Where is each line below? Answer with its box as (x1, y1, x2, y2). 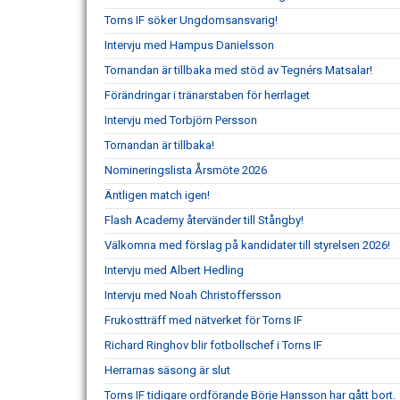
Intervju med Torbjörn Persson (104, 113, 257, 127)
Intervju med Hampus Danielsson (104, 38, 274, 52)
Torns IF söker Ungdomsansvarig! (104, 13, 278, 27)
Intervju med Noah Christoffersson (104, 288, 281, 302)
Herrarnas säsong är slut (104, 363, 230, 377)
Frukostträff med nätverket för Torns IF (104, 313, 303, 327)
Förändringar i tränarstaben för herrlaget (104, 88, 310, 102)
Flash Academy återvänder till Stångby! (104, 213, 304, 227)
